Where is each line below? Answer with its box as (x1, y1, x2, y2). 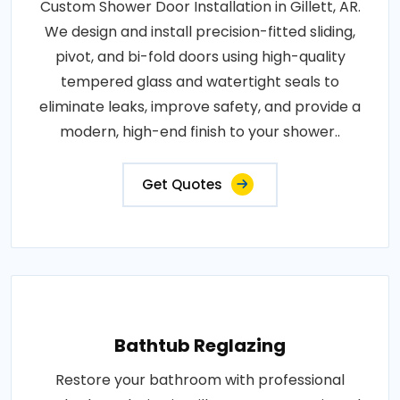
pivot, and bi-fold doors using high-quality (54, 46, 346, 67)
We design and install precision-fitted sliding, (45, 21, 355, 42)
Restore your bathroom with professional (55, 369, 345, 390)
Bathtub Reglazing (114, 332, 286, 358)
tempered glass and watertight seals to (61, 71, 339, 92)
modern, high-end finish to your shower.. (60, 121, 340, 142)
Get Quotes (142, 174, 222, 194)
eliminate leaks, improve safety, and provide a (39, 96, 361, 117)
